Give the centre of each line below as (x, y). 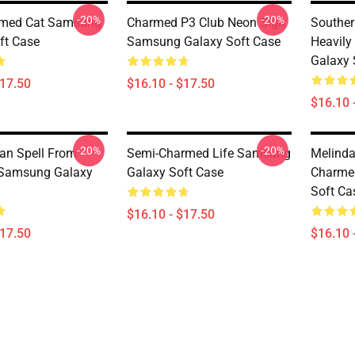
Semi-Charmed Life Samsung (209, 153)
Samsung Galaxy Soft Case (204, 42)
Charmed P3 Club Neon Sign (206, 23)
